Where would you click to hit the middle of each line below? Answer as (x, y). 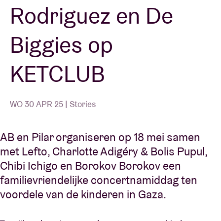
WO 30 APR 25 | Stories (53, 104)
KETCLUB (57, 74)
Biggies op (61, 45)
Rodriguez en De (92, 16)
